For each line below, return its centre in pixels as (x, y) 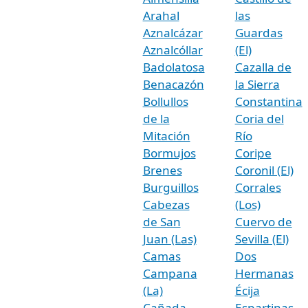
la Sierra (257, 84)
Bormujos (169, 153)
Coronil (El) (264, 170)
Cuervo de (263, 221)
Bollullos (165, 101)
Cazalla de (263, 67)
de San (162, 221)
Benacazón (173, 84)
